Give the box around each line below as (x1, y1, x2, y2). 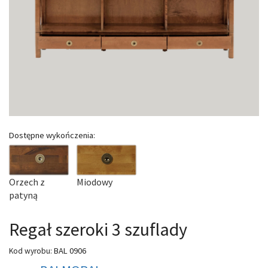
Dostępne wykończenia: (9, 130, 95, 141)
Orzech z (9, 176, 45, 188)
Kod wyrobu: (9, 245, 52, 256)
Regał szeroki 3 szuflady (9, 217, 187, 240)
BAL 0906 (52, 245, 86, 256)
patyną (9, 189, 38, 202)
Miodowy (77, 176, 112, 188)
